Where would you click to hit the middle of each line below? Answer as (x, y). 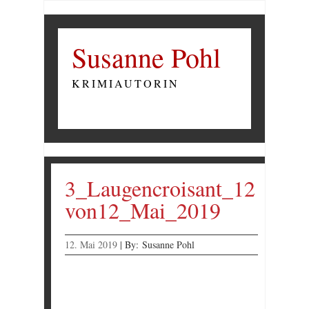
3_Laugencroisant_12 (160, 188)
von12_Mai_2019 (143, 210)
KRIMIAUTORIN (126, 83)
